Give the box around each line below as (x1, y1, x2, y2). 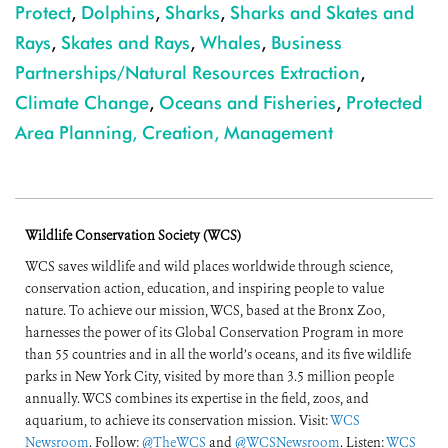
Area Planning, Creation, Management (15, 122, 333, 144)
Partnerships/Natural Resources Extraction (15, 62, 360, 84)
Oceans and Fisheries (159, 92, 336, 114)
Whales (200, 32, 261, 54)
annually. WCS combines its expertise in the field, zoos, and (25, 390, 369, 408)
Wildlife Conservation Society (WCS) (25, 227, 241, 245)
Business (271, 32, 342, 54)
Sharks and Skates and (230, 2, 414, 24)
